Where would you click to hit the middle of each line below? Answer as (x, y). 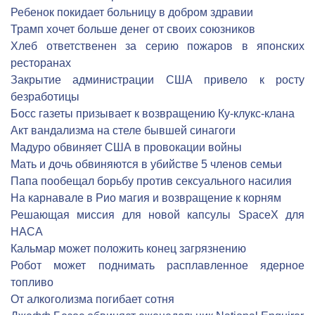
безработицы (45, 97)
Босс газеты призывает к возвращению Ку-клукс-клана (153, 114)
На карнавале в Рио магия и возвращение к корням (146, 198)
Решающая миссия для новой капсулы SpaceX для (157, 215)
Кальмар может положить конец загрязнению (128, 249)
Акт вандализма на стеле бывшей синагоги (123, 130)
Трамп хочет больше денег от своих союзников (133, 29)
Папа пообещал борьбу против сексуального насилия (151, 181)
